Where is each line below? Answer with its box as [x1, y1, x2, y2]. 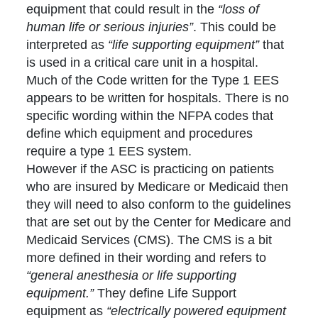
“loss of [218, 2, 260, 17]
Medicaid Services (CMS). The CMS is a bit [26, 233, 273, 248]
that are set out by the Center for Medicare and [26, 215, 292, 230]
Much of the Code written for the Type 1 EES [26, 73, 280, 88]
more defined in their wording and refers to [26, 251, 267, 265]
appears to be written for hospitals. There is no [26, 91, 290, 106]
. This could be [193, 20, 277, 35]
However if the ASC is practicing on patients [26, 162, 275, 177]
